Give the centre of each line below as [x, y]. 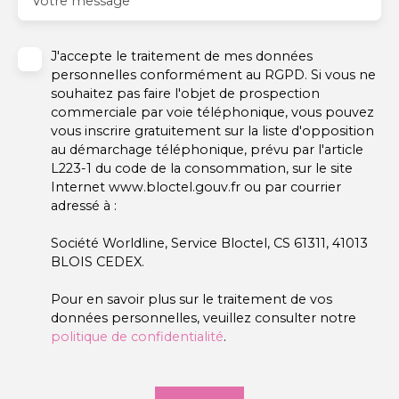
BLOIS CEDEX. [98, 261]
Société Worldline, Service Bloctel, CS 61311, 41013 [209, 243]
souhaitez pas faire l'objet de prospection [185, 93]
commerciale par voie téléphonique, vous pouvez [212, 112]
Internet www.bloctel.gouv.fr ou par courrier [196, 187]
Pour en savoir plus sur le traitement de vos [191, 299]
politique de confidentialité [137, 336]
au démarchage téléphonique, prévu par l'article [207, 149]
